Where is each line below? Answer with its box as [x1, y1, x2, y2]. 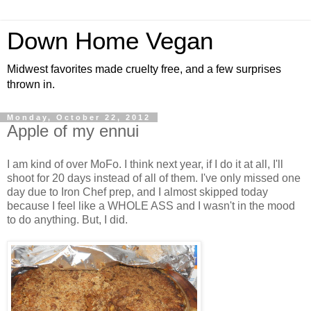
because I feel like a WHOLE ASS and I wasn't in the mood [7, 199, 295, 212]
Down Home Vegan [7, 28, 213, 54]
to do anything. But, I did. [7, 213, 128, 226]
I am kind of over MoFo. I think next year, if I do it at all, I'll [7, 158, 283, 170]
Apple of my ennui [7, 121, 139, 140]
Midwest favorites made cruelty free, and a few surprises [7, 63, 281, 75]
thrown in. [7, 78, 55, 90]
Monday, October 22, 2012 [7, 113, 151, 121]
